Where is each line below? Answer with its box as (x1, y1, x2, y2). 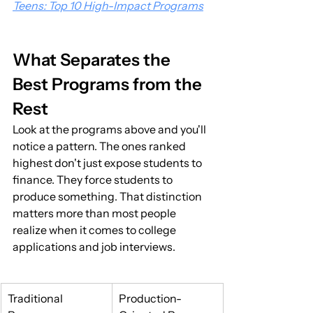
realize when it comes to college (13, 223, 178, 238)
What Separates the (13, 50, 174, 71)
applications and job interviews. (13, 240, 175, 254)
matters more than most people (13, 206, 178, 221)
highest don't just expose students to (13, 156, 204, 170)
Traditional (8, 291, 65, 306)
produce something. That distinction (13, 189, 204, 204)
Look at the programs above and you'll (13, 122, 208, 137)
